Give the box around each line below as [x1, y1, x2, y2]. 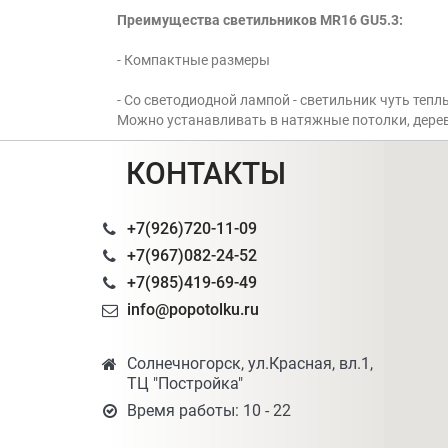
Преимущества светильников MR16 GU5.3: [117, 12, 403, 28]
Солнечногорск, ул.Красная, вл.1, [127, 354, 373, 373]
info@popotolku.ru [127, 300, 259, 319]
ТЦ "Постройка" [127, 374, 243, 393]
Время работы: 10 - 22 [127, 401, 291, 420]
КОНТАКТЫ [126, 156, 286, 191]
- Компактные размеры [117, 52, 270, 68]
